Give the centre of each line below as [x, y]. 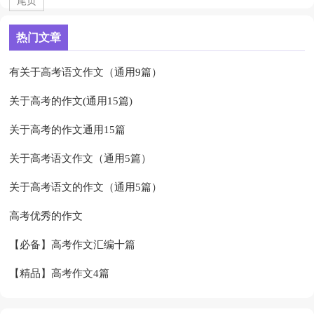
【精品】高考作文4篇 [60, 274]
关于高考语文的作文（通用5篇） [86, 187]
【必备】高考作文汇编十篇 [73, 245]
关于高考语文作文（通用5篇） [81, 159]
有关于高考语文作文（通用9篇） [86, 73]
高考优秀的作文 [46, 216]
